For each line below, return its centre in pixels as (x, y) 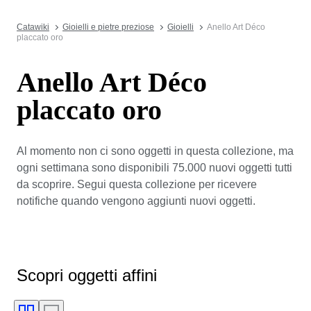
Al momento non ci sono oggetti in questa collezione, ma (155, 151)
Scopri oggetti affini (87, 275)
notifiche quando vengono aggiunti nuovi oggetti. (136, 201)
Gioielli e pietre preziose (108, 27)
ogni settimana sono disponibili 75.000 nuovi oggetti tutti (154, 167)
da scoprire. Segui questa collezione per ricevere (137, 184)
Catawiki (33, 27)
